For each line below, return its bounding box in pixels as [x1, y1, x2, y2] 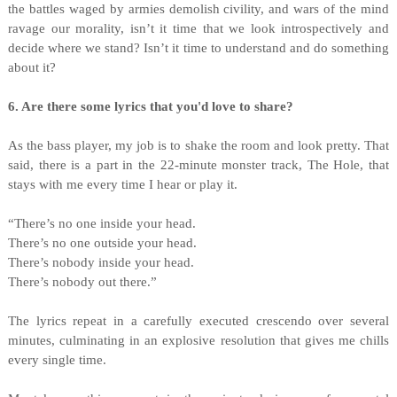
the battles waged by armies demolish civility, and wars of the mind [7, 2, 390, 16]
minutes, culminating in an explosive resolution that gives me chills [7, 333, 390, 347]
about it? [7, 60, 56, 74]
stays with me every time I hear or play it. [7, 177, 237, 191]
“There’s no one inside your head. [7, 216, 196, 230]
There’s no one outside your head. [7, 236, 197, 250]
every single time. [7, 353, 106, 367]
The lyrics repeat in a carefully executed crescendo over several [7, 314, 390, 328]
